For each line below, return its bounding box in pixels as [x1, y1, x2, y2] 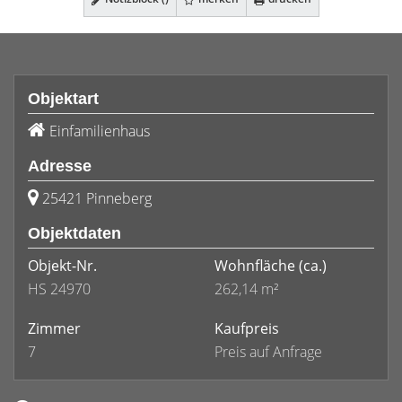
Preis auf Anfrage [214, 342, 322, 362]
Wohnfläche [214, 256, 295, 275]
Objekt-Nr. [28, 256, 97, 275]
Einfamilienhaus [49, 121, 150, 141]
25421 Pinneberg [42, 188, 152, 208]
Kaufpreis [214, 319, 279, 338]
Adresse [28, 157, 92, 175]
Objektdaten [28, 224, 121, 242]
